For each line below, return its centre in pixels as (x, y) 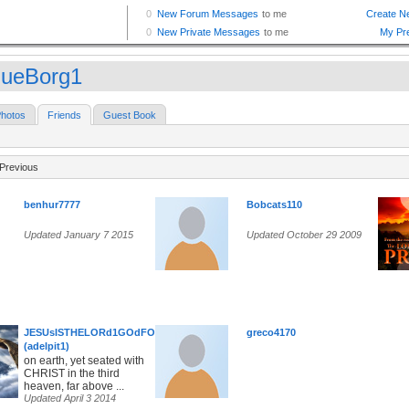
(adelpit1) (47, 346)
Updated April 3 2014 (70, 399)
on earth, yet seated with (84, 361)
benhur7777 (52, 205)
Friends (64, 115)
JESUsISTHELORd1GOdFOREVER (106, 333)
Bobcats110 (274, 205)
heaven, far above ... (74, 387)
